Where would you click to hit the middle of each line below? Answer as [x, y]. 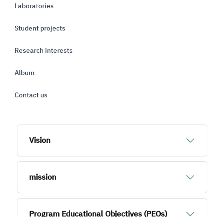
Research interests [44, 51]
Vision [40, 140]
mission [43, 177]
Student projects [40, 28]
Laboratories [34, 6]
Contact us [31, 95]
